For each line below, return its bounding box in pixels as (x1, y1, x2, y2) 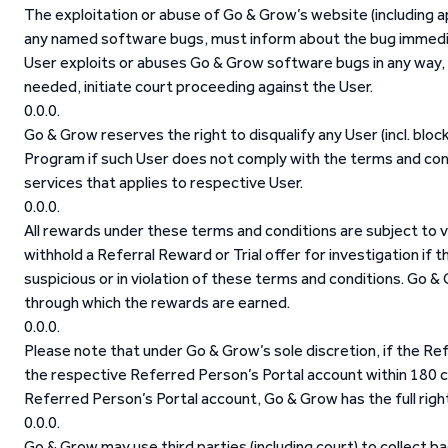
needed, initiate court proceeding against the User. (24, 77, 373, 96)
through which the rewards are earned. (24, 293, 290, 312)
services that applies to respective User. (24, 173, 303, 192)
